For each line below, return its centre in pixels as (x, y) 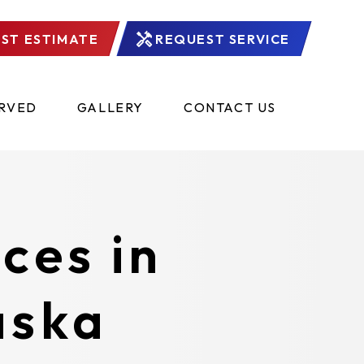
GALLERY (110, 107)
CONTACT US (230, 107)
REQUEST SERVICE (223, 39)
